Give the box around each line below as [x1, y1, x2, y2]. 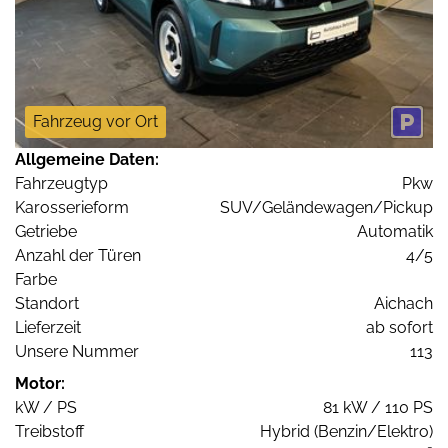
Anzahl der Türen [15, 246, 141, 266]
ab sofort [366, 318, 433, 338]
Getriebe [15, 222, 77, 242]
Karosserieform [15, 198, 129, 218]
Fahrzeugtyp [15, 174, 108, 194]
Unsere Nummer [15, 342, 139, 362]
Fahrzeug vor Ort [33, 112, 158, 132]
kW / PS [15, 398, 77, 418]
